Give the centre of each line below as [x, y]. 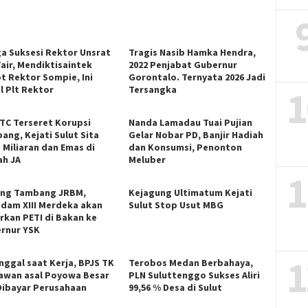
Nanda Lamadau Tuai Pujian [191, 122]
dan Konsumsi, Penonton [186, 147]
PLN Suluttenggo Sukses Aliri [195, 275]
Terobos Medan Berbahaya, [191, 262]
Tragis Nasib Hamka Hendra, [192, 52]
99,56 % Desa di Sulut [176, 287]
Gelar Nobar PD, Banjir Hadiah [196, 134]
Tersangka [153, 89]
